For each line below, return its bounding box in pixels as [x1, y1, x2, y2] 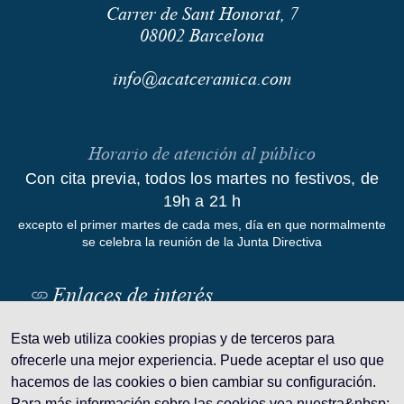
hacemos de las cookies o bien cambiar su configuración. [11, 374, 376, 390]
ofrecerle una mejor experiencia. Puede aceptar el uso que [11, 353, 384, 368]
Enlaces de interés [52, 280, 213, 309]
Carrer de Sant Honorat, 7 [106, 2, 298, 26]
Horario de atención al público [88, 142, 316, 166]
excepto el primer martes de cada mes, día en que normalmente [18, 217, 386, 232]
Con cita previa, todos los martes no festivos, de [25, 170, 379, 188]
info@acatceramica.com [113, 67, 291, 91]
